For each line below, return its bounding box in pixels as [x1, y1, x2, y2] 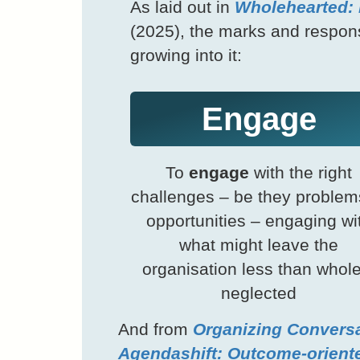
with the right [249, 163, 352, 182]
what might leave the [179, 235, 338, 255]
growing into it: [130, 46, 242, 65]
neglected [221, 284, 297, 303]
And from [118, 320, 193, 339]
